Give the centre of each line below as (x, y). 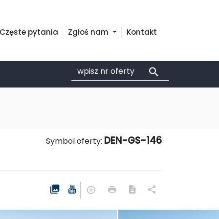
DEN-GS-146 (133, 141)
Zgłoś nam (89, 32)
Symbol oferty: (75, 141)
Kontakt (142, 32)
